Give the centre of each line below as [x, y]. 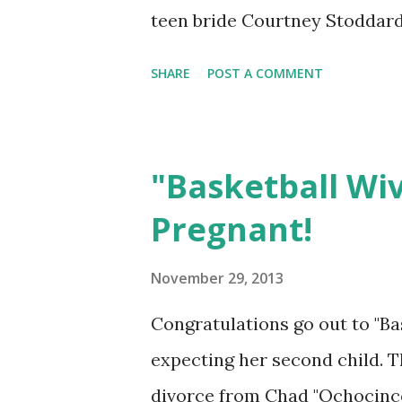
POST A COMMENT [265, 73]
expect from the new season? [275, 56]
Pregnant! [232, 229]
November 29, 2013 [217, 278]
